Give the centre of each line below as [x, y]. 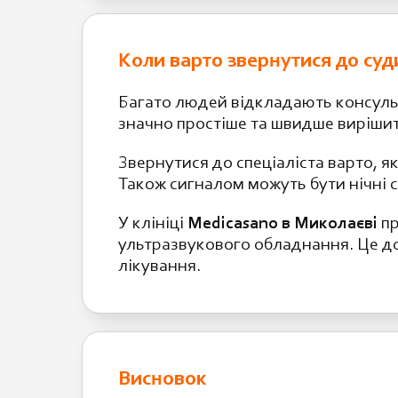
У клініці [153, 223]
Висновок [162, 379]
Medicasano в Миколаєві [283, 223]
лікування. [159, 266]
